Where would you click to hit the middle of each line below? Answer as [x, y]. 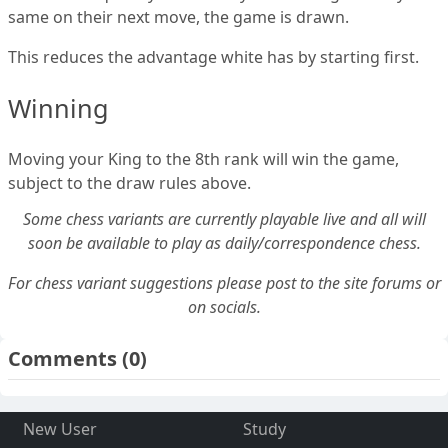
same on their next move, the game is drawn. [178, 16]
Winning [58, 107]
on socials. [224, 306]
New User [59, 428]
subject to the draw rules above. [129, 182]
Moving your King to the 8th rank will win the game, [203, 158]
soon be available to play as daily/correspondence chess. [224, 242]
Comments [65, 358]
